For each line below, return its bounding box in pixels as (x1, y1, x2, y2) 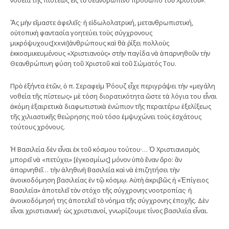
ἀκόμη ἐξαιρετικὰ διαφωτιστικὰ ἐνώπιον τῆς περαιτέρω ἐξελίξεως (10, 101, 211, 111)
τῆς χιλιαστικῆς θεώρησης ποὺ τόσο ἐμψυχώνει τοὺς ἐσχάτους (10, 111, 201, 121)
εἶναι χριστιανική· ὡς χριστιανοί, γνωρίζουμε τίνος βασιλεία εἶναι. (10, 205, 208, 215)
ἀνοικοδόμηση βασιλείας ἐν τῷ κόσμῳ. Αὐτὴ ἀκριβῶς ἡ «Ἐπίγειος (10, 175, 209, 185)
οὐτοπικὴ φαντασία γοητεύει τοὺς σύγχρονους (10, 28, 152, 37)
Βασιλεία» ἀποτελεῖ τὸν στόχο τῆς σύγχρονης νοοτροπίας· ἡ (10, 185, 192, 195)
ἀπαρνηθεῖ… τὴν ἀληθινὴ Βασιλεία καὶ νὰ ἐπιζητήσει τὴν (10, 165, 179, 174)
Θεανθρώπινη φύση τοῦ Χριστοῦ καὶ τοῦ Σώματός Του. (10, 58, 176, 68)
